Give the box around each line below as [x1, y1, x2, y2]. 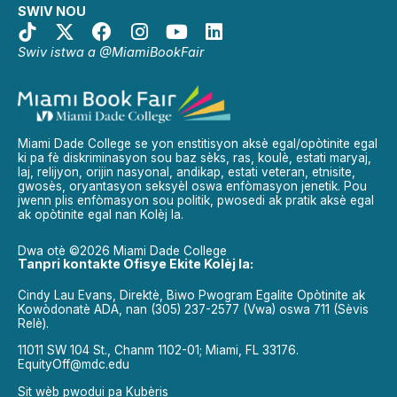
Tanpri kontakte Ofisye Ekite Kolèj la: [18, 255, 253, 271]
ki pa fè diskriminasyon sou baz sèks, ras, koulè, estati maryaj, [18, 151, 371, 166]
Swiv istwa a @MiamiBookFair [18, 44, 204, 60]
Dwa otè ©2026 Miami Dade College [18, 243, 227, 258]
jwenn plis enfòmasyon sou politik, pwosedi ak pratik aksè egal [18, 193, 374, 208]
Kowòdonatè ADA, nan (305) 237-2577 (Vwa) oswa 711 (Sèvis [18, 301, 369, 316]
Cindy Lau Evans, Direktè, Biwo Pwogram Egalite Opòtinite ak [18, 287, 365, 302]
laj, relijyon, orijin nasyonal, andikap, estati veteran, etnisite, [18, 165, 355, 180]
